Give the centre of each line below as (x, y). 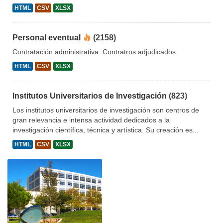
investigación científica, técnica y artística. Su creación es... (106, 130)
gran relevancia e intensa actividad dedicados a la (91, 120)
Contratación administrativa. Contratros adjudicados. (95, 52)
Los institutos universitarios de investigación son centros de (106, 110)
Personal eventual (47, 38)
